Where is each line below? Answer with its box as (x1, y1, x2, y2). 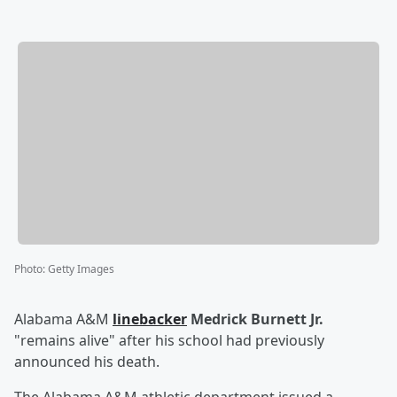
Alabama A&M (14, 309, 113, 330)
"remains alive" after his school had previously (14, 331, 324, 351)
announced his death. (14, 352, 160, 372)
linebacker (113, 309, 187, 330)
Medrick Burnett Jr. (191, 309, 323, 330)
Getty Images (48, 261, 114, 277)
